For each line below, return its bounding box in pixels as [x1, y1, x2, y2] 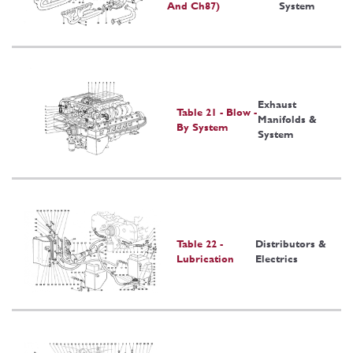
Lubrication [176, 253, 234, 266]
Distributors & [255, 238, 327, 251]
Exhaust [257, 98, 296, 111]
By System [176, 121, 228, 133]
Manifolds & [257, 113, 317, 126]
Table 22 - [176, 238, 223, 251]
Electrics [255, 253, 299, 266]
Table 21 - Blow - [176, 106, 257, 118]
